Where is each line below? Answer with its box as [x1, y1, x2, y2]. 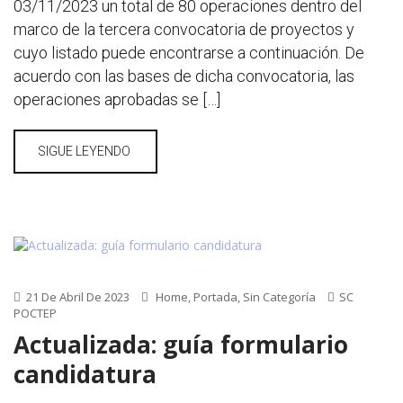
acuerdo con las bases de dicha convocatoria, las [13, 67, 354, 85]
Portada [193, 289, 237, 305]
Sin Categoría [243, 289, 316, 305]
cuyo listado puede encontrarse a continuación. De [13, 43, 364, 62]
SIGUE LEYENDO [38, 144, 133, 158]
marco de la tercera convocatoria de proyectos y [13, 20, 354, 39]
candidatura [13, 358, 157, 390]
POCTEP [13, 305, 57, 321]
